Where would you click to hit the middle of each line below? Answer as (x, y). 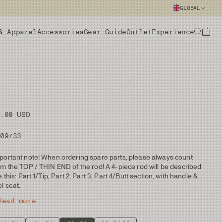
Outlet (139, 32)
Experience (173, 32)
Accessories (60, 32)
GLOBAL (190, 8)
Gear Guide (105, 32)
